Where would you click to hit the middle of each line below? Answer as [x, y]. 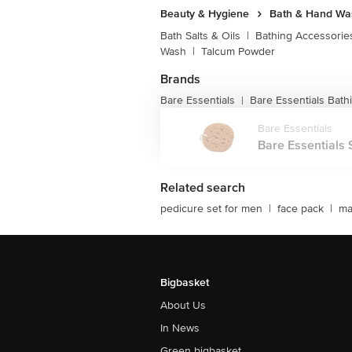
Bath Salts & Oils [200, 36]
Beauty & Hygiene [205, 14]
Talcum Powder [238, 51]
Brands [180, 79]
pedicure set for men [211, 209]
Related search [203, 188]
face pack [301, 209]
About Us [183, 305]
